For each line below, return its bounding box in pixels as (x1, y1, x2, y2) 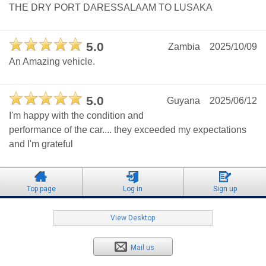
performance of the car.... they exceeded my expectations (9, 125, 246, 135)
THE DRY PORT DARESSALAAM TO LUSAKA (9, 2, 213, 13)
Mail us (131, 243, 155, 252)
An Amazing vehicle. (9, 56, 95, 67)
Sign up (213, 185, 237, 194)
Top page (26, 185, 56, 194)
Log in (123, 185, 143, 194)
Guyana (167, 96, 200, 106)
